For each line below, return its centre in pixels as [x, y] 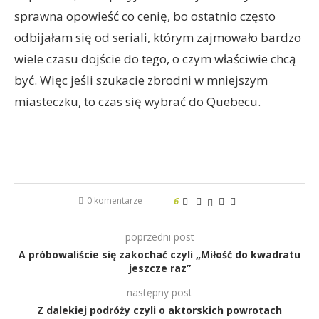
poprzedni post [159, 237]
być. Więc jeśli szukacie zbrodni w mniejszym [141, 80]
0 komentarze [114, 200]
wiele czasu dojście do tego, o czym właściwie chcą [155, 59]
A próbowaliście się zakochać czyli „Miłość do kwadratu [159, 255]
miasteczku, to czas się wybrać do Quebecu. [137, 101]
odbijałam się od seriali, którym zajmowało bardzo [158, 37]
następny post [159, 292]
